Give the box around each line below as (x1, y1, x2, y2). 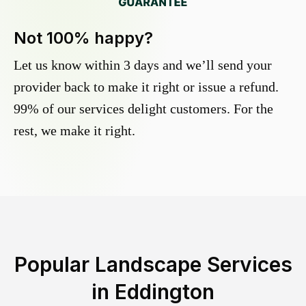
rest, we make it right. (14, 123, 135, 139)
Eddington (115, 279, 214, 305)
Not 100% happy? (14, 28, 153, 48)
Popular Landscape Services (14, 252, 292, 277)
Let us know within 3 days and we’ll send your (14, 57, 272, 73)
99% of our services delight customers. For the (14, 101, 273, 117)
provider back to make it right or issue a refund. (14, 79, 279, 95)
